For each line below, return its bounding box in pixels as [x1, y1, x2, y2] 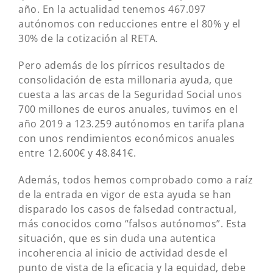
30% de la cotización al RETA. [18, 32, 158, 46]
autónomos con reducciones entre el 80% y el [18, 17, 241, 31]
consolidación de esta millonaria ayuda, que [18, 73, 233, 87]
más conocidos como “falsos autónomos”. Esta [18, 217, 247, 231]
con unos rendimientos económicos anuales [18, 132, 235, 146]
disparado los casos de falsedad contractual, [18, 202, 236, 216]
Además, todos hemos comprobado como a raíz [18, 173, 253, 187]
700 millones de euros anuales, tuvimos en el [18, 102, 238, 116]
